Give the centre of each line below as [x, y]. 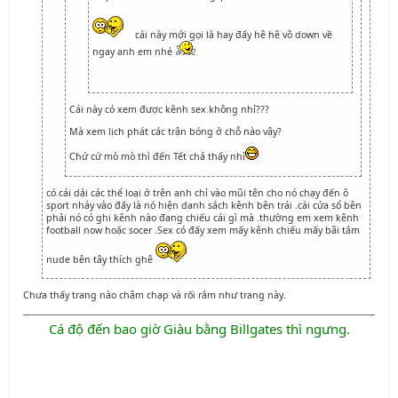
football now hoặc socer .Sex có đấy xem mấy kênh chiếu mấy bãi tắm [203, 230]
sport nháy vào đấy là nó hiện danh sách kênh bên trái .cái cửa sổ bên [204, 205]
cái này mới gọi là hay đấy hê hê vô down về [232, 34]
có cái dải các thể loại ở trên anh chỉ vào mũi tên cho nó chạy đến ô [197, 192]
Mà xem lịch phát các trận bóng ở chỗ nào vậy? [175, 131]
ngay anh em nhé [134, 51]
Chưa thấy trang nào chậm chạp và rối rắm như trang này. [155, 295]
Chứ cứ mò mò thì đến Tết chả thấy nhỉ [157, 157]
